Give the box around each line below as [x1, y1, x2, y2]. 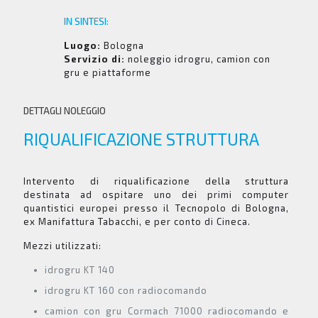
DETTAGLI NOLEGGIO [23, 105, 106, 117]
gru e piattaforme [64, 67, 152, 79]
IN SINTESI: [64, 16, 109, 28]
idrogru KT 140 [45, 264, 115, 276]
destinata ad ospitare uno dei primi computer [23, 189, 290, 201]
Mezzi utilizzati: [23, 240, 102, 252]
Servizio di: [64, 53, 126, 65]
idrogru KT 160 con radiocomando [45, 285, 207, 297]
